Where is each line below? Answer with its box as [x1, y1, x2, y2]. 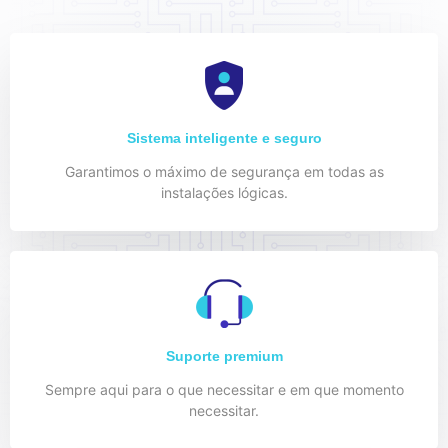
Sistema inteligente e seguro [126, 130, 322, 147]
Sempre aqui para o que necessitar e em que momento [44, 381, 404, 399]
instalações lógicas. [160, 184, 288, 202]
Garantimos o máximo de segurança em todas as [64, 163, 384, 181]
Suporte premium [165, 348, 283, 365]
